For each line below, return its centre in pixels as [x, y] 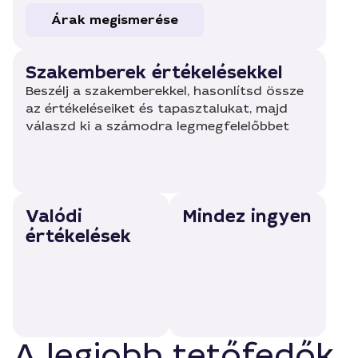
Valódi [54, 216]
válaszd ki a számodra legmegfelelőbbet [157, 126]
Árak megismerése [115, 20]
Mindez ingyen [247, 216]
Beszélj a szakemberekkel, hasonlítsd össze [165, 91]
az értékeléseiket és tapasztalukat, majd [157, 108]
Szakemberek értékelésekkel [154, 72]
